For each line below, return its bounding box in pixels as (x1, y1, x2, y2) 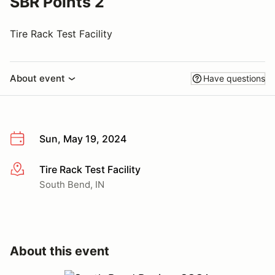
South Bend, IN (39, 178, 104, 190)
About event (10, 72, 65, 84)
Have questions (203, 73, 265, 83)
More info (9, 163, 54, 176)
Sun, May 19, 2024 (39, 133, 126, 145)
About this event (10, 243, 109, 258)
